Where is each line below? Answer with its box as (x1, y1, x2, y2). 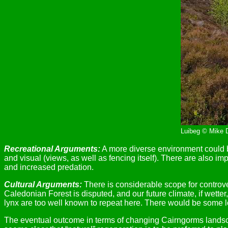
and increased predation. (4, 163, 94, 172)
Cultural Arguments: (4, 180, 82, 189)
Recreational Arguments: (4, 145, 100, 153)
